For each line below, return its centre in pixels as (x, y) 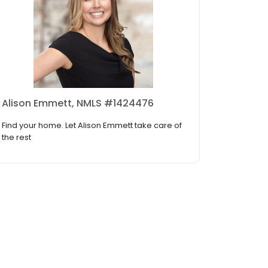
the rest (16, 138)
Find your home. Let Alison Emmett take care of (92, 126)
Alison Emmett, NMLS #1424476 (78, 103)
